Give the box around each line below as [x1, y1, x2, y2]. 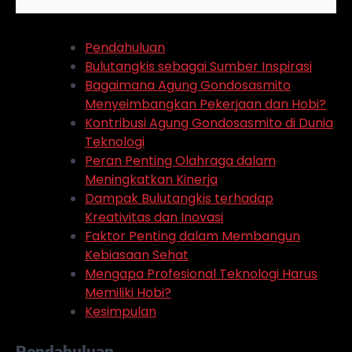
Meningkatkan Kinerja [85, 170, 218, 189]
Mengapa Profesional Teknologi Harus [85, 265, 317, 284]
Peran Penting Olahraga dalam [85, 152, 276, 170]
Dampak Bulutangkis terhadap [85, 189, 273, 208]
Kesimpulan [85, 302, 156, 321]
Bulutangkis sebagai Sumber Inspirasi [85, 57, 312, 76]
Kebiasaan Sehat [85, 246, 189, 265]
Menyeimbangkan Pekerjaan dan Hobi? [85, 95, 326, 114]
